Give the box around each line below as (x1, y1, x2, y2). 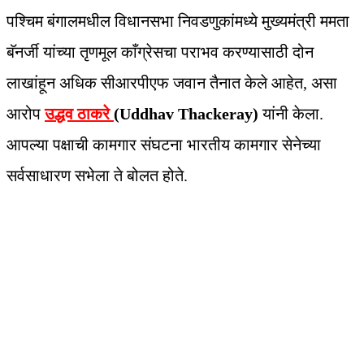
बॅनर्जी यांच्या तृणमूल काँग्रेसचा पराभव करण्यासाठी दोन (6, 43, 314, 62)
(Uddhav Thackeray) (114, 105, 258, 123)
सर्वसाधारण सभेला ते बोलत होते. (6, 167, 188, 185)
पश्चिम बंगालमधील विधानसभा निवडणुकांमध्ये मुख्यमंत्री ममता (6, 12, 349, 31)
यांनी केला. (258, 105, 323, 123)
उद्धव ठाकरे (45, 105, 114, 123)
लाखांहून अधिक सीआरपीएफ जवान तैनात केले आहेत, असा (6, 74, 337, 93)
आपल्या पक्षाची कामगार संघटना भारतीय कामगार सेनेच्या (6, 136, 321, 154)
